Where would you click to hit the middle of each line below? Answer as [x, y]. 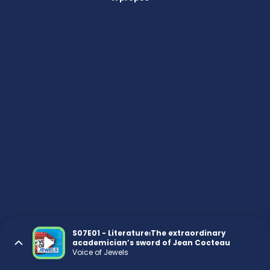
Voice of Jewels [100, 252]
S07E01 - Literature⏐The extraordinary [149, 233]
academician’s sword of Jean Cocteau [151, 243]
